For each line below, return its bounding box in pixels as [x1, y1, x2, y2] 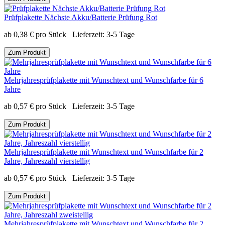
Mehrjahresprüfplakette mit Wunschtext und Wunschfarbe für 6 [4, 75, 203, 84]
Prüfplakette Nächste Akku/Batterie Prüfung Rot [4, 13, 157, 22]
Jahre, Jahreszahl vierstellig [4, 156, 90, 165]
